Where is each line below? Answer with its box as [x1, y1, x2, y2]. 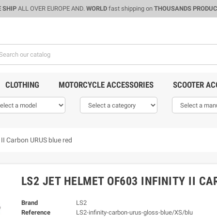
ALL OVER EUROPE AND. [16, 5, 86, 12]
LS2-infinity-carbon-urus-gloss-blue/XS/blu [76, 209, 193, 216]
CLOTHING [5, 80, 39, 90]
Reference [21, 209, 50, 216]
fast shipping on [107, 5, 154, 12]
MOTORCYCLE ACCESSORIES [58, 80, 154, 90]
